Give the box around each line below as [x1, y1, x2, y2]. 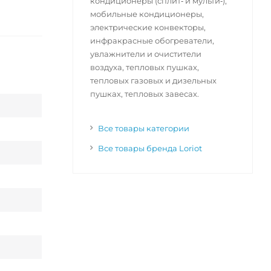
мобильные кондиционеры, [90, 9, 204, 19]
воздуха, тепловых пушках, [90, 62, 199, 73]
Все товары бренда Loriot [97, 143, 202, 154]
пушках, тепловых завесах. [90, 89, 199, 99]
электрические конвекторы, [90, 22, 206, 33]
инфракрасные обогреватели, [90, 36, 214, 46]
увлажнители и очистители [90, 49, 201, 59]
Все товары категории [97, 123, 189, 134]
